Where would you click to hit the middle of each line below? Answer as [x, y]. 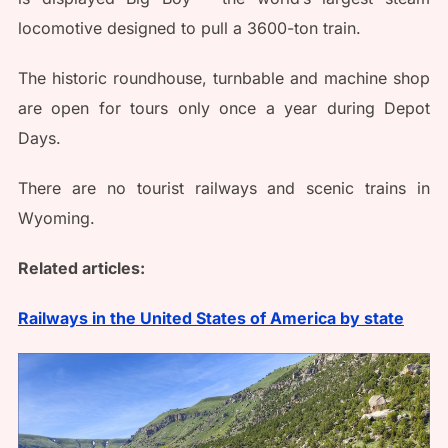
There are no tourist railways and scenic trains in [224, 188]
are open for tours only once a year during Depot [224, 108]
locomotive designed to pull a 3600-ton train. [189, 28]
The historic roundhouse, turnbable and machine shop [224, 78]
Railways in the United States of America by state [210, 318]
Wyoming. [56, 218]
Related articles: [81, 268]
